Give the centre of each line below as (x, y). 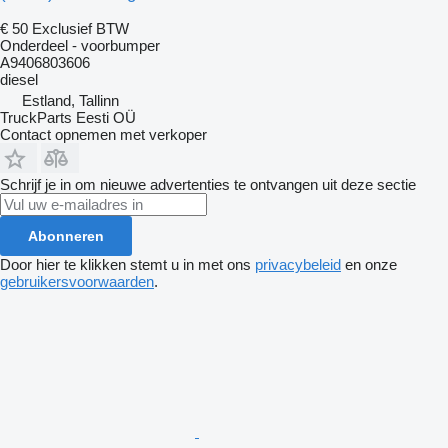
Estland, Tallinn (70, 100)
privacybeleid (298, 264)
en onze (369, 264)
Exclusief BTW (80, 28)
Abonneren (66, 236)
